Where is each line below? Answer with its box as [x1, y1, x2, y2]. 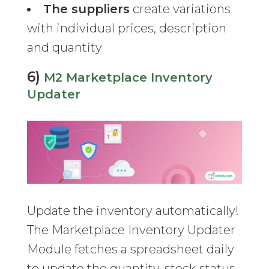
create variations [129, 2, 231, 17]
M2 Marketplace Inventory [43, 70, 213, 85]
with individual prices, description [26, 21, 226, 36]
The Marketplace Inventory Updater [26, 223, 235, 238]
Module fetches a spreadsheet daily [26, 242, 234, 257]
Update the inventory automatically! [26, 204, 239, 219]
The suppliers [43, 2, 130, 17]
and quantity [26, 40, 102, 55]
